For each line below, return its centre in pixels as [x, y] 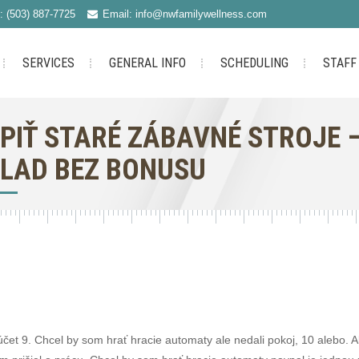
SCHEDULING [254, 63]
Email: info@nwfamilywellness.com [184, 14]
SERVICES [48, 63]
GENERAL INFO [147, 63]
